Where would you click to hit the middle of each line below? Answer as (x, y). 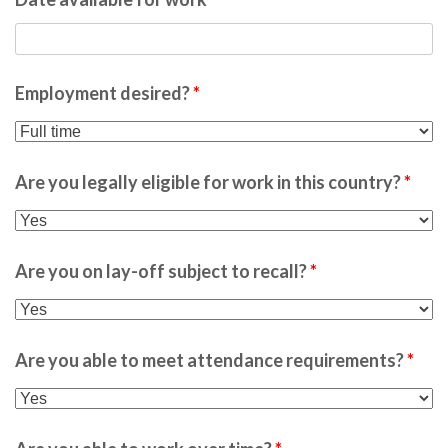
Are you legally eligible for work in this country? (209, 182)
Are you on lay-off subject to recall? (162, 271)
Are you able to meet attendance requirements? (211, 360)
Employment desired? (104, 93)
